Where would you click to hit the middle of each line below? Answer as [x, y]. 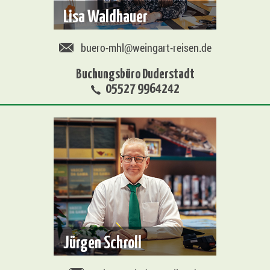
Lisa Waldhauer [105, 15]
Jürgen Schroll [102, 241]
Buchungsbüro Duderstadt [135, 72]
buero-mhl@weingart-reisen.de [146, 47]
